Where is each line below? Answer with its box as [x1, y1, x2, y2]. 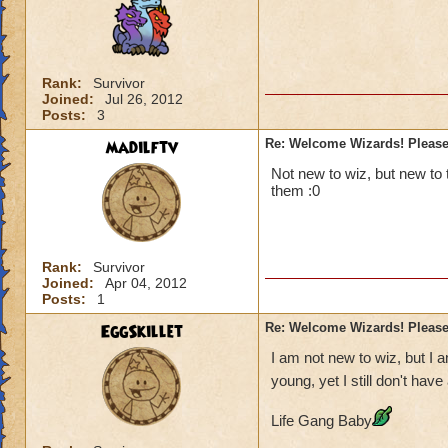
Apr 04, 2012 [105, 275, 187, 291]
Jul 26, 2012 [105, 91, 183, 107]
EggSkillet [101, 320, 183, 344]
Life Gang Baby [271, 412, 372, 429]
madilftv [106, 136, 178, 160]
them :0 [271, 182, 320, 199]
